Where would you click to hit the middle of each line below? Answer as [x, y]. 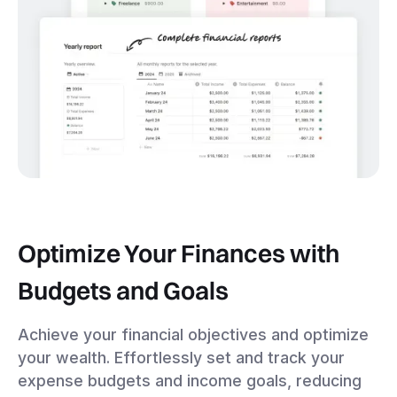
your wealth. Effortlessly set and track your [181, 357]
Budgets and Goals [123, 290]
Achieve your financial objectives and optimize [193, 334]
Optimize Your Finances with [179, 253]
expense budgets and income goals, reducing [190, 380]
